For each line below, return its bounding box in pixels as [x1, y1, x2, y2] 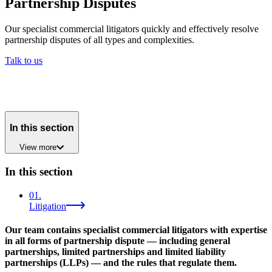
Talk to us [5, 55, 42, 66]
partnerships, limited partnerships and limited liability [5, 246, 226, 257]
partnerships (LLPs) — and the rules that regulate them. [5, 257, 237, 268]
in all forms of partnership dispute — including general [5, 236, 230, 246]
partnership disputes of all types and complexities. [5, 35, 194, 46]
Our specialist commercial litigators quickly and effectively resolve [5, 24, 259, 35]
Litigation [29, 200, 66, 211]
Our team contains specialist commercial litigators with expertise [5, 225, 267, 236]
